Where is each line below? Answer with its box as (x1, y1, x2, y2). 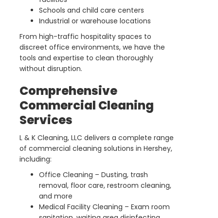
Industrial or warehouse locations (39, 16, 151, 26)
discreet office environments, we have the (19, 42, 165, 53)
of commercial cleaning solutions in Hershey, (19, 144, 172, 154)
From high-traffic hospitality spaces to (19, 32, 151, 42)
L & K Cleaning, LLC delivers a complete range (19, 133, 174, 143)
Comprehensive (19, 83, 117, 99)
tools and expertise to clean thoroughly (19, 53, 153, 63)
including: (19, 154, 52, 164)
